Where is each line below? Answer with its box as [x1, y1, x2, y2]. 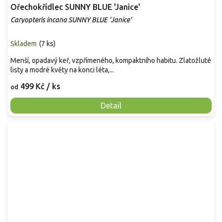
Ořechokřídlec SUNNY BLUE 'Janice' [10, 2, 140, 11]
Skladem [10, 39, 37, 48]
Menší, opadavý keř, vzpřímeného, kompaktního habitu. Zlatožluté [10, 56, 211, 64]
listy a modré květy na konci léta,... [10, 65, 114, 74]
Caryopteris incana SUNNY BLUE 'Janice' [10, 15, 131, 24]
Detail [101, 101, 121, 110]
